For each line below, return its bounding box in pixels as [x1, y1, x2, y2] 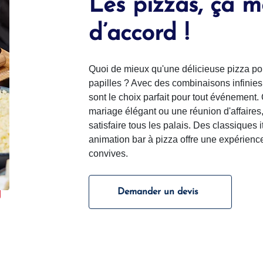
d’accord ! [89, 22, 189, 46]
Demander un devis [117, 187, 198, 197]
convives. [89, 149, 128, 159]
